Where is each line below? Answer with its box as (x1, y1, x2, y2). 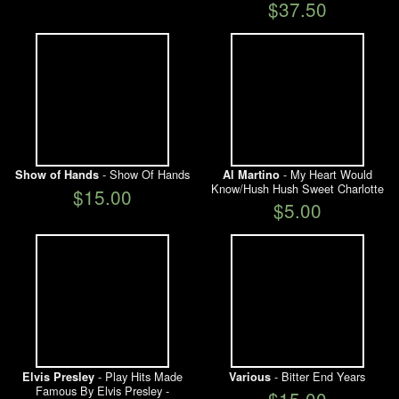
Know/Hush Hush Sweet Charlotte (210, 180, 384, 198)
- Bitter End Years (271, 367, 365, 385)
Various (229, 368, 271, 385)
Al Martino (222, 167, 280, 183)
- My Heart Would (279, 166, 372, 183)
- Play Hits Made (94, 367, 183, 385)
